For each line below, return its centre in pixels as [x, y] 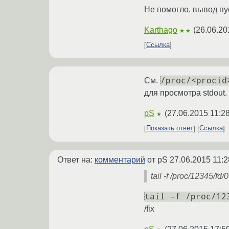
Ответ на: [76, 159]
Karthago [161, 30]
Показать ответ [170, 128]
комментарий [120, 159]
